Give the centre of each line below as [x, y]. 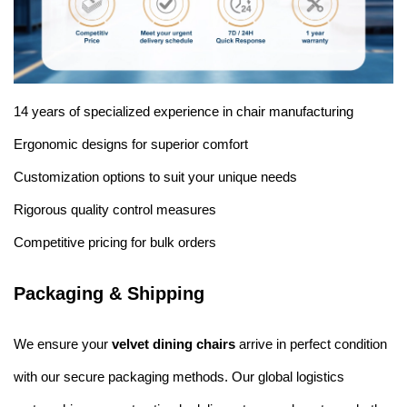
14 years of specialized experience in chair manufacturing [184, 111]
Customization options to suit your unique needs [155, 177]
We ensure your [63, 344]
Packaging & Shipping [109, 293]
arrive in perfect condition [311, 344]
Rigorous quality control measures [115, 209]
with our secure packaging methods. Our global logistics [179, 377]
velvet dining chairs [174, 344]
